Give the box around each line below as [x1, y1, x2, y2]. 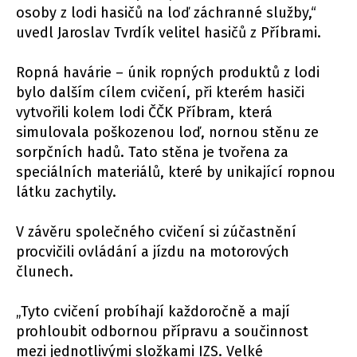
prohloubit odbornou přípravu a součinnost [16, 323, 308, 341]
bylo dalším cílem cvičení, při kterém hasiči [16, 84, 304, 102]
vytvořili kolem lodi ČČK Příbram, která [16, 104, 273, 122]
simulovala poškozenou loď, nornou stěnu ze [16, 124, 319, 142]
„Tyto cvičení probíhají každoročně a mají [16, 303, 290, 321]
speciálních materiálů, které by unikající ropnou [16, 163, 335, 182]
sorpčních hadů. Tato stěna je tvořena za [16, 143, 288, 162]
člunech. [16, 263, 73, 281]
